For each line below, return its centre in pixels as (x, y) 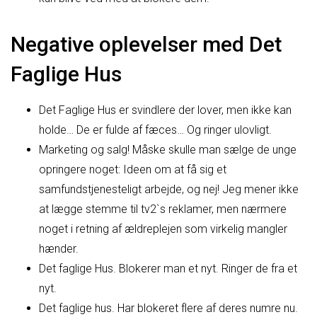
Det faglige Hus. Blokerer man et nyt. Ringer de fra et (168, 268)
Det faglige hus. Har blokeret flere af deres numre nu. (168, 308)
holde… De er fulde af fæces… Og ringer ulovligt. (155, 129)
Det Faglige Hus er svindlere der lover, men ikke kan (165, 110)
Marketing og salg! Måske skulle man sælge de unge (168, 149)
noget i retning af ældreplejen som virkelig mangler (163, 229)
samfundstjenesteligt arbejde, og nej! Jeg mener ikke (169, 189)
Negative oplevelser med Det (146, 44)
